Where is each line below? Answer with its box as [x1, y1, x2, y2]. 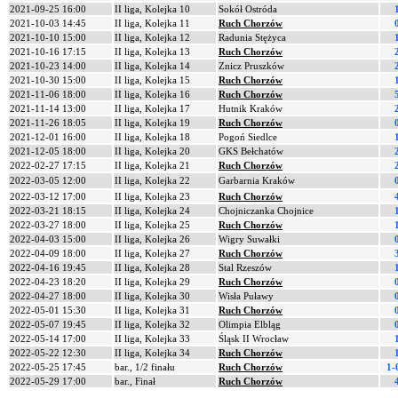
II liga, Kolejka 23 [115, 191, 190, 202]
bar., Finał [115, 376, 155, 386]
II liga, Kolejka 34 [115, 347, 190, 358]
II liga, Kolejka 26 [115, 234, 190, 244]
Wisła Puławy [219, 291, 274, 301]
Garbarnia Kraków [219, 175, 295, 186]
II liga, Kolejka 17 [115, 103, 190, 114]
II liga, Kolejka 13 [115, 46, 190, 57]
